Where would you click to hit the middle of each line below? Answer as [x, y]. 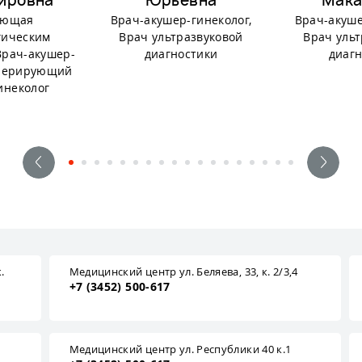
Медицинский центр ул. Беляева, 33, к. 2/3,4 [183, 271]
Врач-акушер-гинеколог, [181, 20]
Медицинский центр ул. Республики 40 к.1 [180, 349]
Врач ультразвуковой [181, 37]
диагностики [181, 54]
